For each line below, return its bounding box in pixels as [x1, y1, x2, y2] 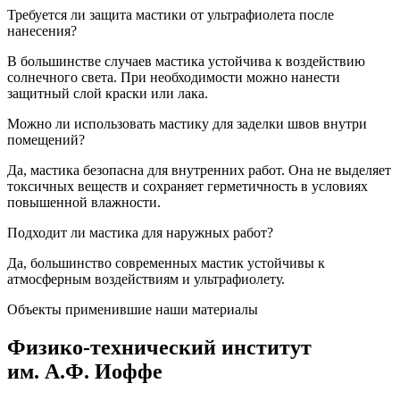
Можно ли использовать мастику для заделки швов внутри [7, 115, 367, 131]
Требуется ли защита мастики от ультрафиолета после [7, 6, 334, 22]
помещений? [7, 131, 85, 147]
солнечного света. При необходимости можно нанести [7, 69, 340, 85]
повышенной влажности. [7, 194, 161, 210]
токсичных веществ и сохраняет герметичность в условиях [7, 178, 368, 194]
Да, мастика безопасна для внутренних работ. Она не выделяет [7, 162, 391, 178]
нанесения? [7, 22, 77, 38]
